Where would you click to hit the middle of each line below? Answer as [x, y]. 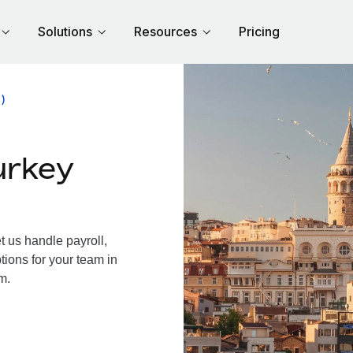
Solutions [65, 32]
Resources [165, 32]
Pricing [259, 32]
